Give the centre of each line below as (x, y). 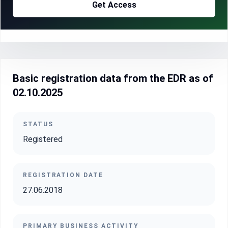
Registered (43, 139)
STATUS (38, 124)
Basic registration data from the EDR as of (113, 78)
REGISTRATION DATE (63, 175)
